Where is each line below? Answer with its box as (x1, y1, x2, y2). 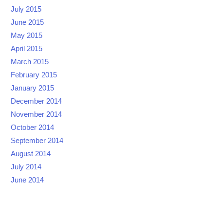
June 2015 (11, 18, 44, 26)
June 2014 (11, 176, 44, 184)
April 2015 (11, 44, 43, 53)
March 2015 (11, 57, 49, 66)
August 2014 (11, 149, 51, 158)
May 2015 (11, 31, 43, 39)
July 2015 (11, 5, 42, 13)
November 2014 (11, 110, 62, 118)
